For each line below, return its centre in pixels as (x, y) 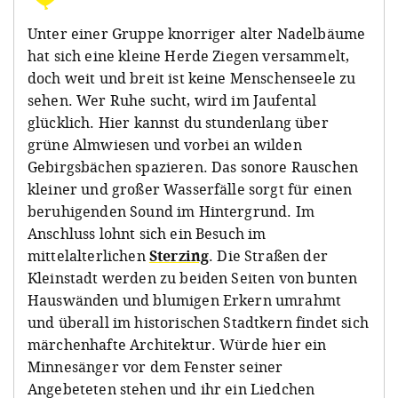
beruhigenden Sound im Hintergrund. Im (171, 212)
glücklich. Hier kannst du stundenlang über (178, 123)
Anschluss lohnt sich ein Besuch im (147, 234)
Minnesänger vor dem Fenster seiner (155, 367)
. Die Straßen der (268, 256)
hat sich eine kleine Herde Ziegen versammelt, (189, 56)
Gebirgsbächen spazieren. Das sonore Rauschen (193, 167)
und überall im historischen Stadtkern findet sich (198, 323)
